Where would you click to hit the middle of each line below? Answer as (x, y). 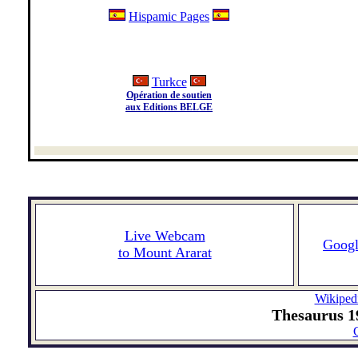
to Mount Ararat (165, 253)
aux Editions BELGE (169, 107)
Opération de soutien (169, 95)
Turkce (169, 82)
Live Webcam (165, 236)
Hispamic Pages (169, 16)
